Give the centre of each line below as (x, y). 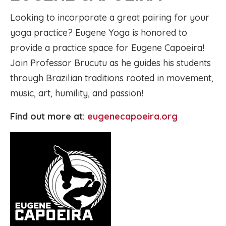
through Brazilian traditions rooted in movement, (112, 78)
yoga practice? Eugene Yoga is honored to (99, 33)
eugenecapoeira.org (132, 116)
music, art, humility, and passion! (77, 93)
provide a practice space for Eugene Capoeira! (107, 48)
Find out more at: (49, 116)
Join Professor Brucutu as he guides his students (110, 63)
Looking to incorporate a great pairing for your (110, 17)
